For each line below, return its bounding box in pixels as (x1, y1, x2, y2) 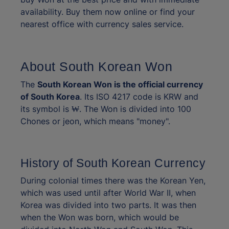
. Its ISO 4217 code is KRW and (80, 91, 198, 102)
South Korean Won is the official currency (37, 79, 203, 90)
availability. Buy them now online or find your (20, 7, 195, 17)
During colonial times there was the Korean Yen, (20, 175, 205, 186)
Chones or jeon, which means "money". (20, 116, 170, 127)
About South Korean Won (20, 59, 173, 74)
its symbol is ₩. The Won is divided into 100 (20, 104, 191, 114)
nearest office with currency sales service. (20, 19, 184, 30)
